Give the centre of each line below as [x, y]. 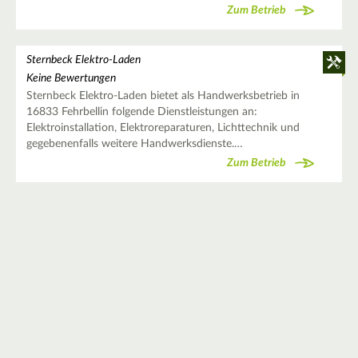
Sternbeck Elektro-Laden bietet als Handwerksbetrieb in [163, 95]
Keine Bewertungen [71, 78]
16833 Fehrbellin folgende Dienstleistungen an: [141, 111]
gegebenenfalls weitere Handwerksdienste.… [134, 143]
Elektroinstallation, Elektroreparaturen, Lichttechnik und [163, 127]
